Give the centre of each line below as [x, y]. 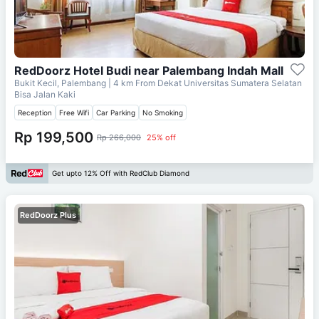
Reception [35, 112]
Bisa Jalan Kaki [45, 94]
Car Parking [116, 112]
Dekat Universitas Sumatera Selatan [230, 83]
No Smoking [163, 112]
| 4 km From [132, 83]
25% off [161, 137]
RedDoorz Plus [48, 215]
